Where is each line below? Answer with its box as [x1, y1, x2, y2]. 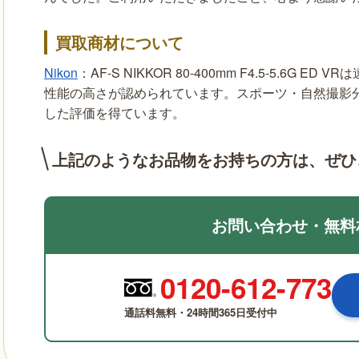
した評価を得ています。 [44, 103, 185, 123]
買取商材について [55, 30, 184, 54]
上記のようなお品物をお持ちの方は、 [52, 147, 325, 171]
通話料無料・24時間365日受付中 [123, 305, 277, 321]
